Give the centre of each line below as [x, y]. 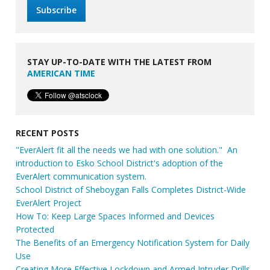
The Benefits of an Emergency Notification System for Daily [133, 242]
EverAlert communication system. [81, 176]
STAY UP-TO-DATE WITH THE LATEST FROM [120, 62]
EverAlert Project [49, 202]
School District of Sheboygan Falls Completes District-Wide [131, 189]
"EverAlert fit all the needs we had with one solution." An [127, 149]
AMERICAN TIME [61, 74]
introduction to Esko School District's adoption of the [120, 163]
